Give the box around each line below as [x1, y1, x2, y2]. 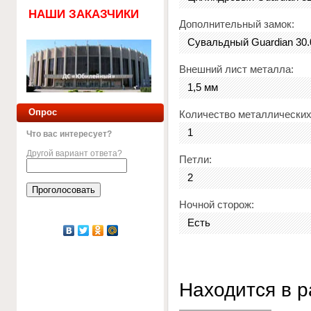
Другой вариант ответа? [26, 149, 122, 158]
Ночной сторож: [179, 199, 254, 210]
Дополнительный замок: [179, 19, 294, 30]
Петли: [179, 154, 212, 165]
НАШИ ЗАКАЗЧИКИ [28, 7, 139, 21]
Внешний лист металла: [179, 64, 294, 75]
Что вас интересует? [26, 129, 112, 139]
